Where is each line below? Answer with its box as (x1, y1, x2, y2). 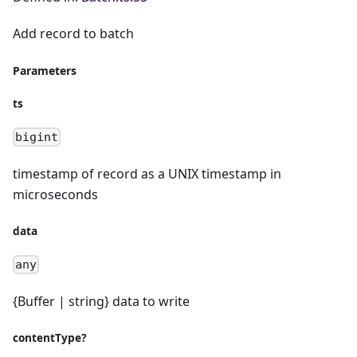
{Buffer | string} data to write (13, 292, 190, 311)
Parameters (13, 62, 76, 78)
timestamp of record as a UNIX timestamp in (13, 164, 281, 182)
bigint (15, 129, 59, 144)
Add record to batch (13, 24, 134, 42)
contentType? (13, 330, 86, 346)
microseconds (13, 185, 98, 203)
